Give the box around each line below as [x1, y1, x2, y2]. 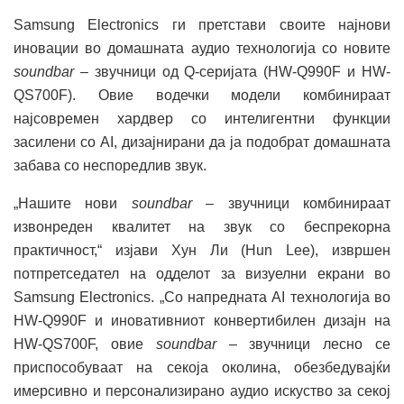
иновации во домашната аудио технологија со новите [14, 40, 390, 56]
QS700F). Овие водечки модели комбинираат [14, 87, 390, 103]
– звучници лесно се [216, 335, 391, 352]
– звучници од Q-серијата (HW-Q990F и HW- [79, 63, 391, 79]
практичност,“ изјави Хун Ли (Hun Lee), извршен [14, 242, 390, 258]
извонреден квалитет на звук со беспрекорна [14, 218, 390, 234]
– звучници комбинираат [191, 195, 391, 211]
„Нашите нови [14, 195, 132, 211]
